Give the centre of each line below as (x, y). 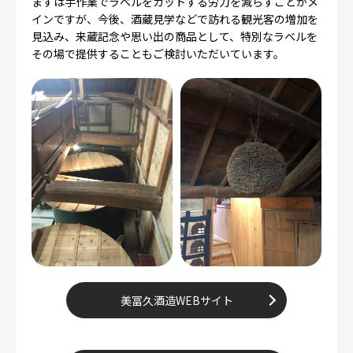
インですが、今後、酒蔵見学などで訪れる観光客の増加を (175, 19)
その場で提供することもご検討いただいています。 (158, 54)
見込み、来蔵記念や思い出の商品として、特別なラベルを (175, 37)
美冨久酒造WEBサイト (176, 300)
